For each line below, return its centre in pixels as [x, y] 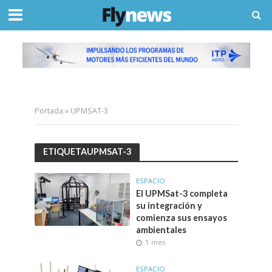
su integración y [169, 205]
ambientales [161, 229]
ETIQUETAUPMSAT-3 [87, 152]
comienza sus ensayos [182, 217]
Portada [49, 110]
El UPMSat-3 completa [182, 193]
